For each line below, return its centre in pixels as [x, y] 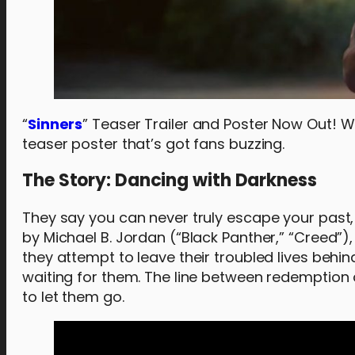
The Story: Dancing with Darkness [170, 180]
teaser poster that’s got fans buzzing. [154, 143]
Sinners [55, 124]
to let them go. [73, 296]
